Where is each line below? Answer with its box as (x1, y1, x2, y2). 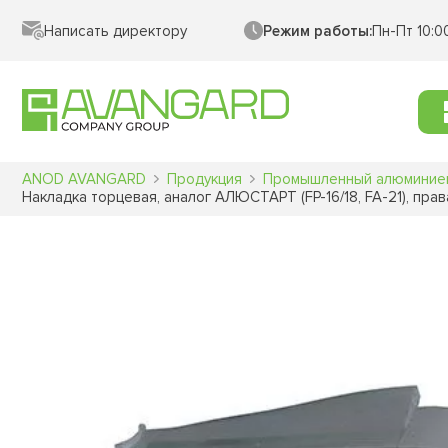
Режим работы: (263, 21, 373, 40)
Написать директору (44, 21, 187, 40)
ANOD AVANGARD (22, 170, 146, 188)
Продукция (167, 170, 242, 188)
